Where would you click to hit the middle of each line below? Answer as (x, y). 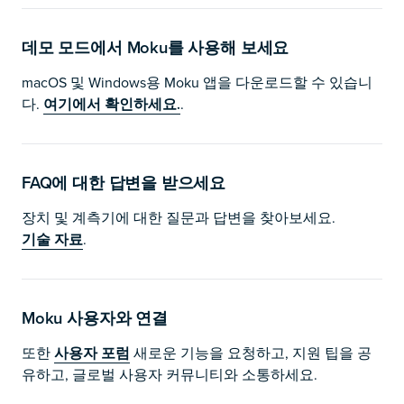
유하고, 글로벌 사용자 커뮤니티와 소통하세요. (170, 374)
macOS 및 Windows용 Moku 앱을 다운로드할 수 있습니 (197, 82)
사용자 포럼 (92, 353)
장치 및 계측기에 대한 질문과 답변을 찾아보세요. (179, 217)
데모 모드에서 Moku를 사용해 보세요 (156, 47)
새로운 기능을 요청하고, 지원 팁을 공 (251, 353)
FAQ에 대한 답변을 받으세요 (124, 183)
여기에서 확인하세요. (112, 104)
